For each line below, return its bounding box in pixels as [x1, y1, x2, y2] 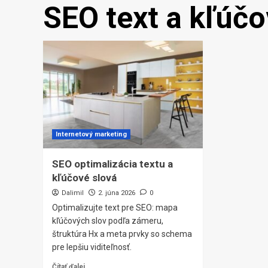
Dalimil [62, 189, 84, 197]
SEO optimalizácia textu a [52, 158, 173, 170]
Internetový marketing [56, 130, 127, 139]
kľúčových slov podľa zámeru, [52, 216, 163, 226]
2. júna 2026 [98, 189, 135, 197]
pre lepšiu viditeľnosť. [52, 242, 132, 252]
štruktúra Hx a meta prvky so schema [52, 229, 192, 239]
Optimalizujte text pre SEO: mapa [52, 203, 178, 213]
